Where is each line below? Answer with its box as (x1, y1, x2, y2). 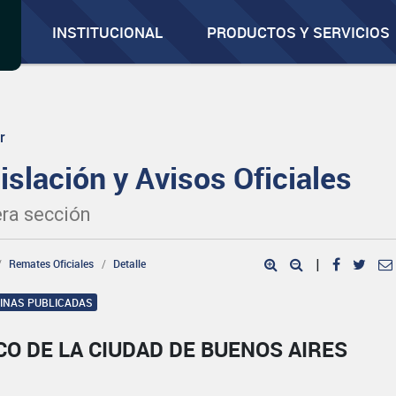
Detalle (113, 256, 147, 270)
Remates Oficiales (9, 256, 95, 270)
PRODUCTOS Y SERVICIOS (207, 22, 391, 42)
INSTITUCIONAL (52, 22, 164, 42)
